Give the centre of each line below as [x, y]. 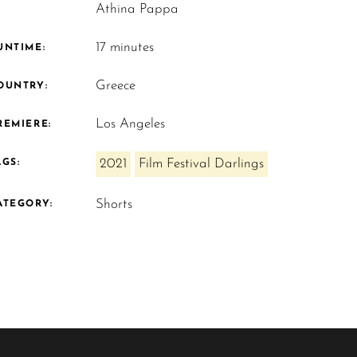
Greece [116, 86]
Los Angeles [131, 124]
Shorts [114, 205]
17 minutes [125, 47]
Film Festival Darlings [202, 164]
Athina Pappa [137, 9]
